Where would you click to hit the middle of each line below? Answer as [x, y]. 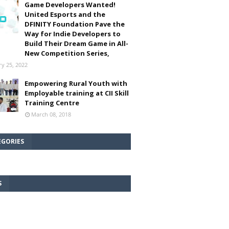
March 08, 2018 [51, 114]
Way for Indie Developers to [73, 34]
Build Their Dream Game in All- [76, 43]
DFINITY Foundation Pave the [75, 24]
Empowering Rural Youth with [76, 83]
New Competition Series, [67, 53]
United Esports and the [65, 14]
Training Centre [52, 103]
